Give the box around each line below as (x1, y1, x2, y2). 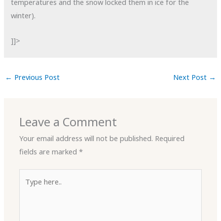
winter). (11, 10, 36, 21)
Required (155, 133, 185, 144)
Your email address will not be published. (19, 133, 153, 144)
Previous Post (12, 72, 60, 82)
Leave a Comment (19, 114, 117, 130)
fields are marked (19, 147, 79, 157)
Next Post (173, 72, 209, 82)
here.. (19, 184, 37, 194)
